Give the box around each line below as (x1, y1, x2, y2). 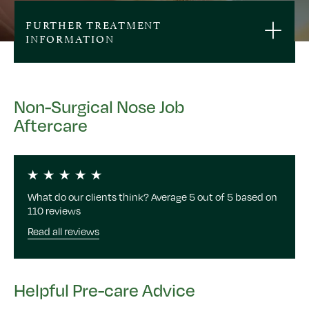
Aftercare (14, 114, 88, 136)
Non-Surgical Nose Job (14, 95, 184, 117)
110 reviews (28, 203, 81, 217)
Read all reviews (28, 224, 99, 237)
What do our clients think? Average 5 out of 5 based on (28, 190, 277, 203)
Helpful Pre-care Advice (14, 279, 195, 301)
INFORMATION (26, 29, 114, 46)
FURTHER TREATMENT (26, 15, 161, 32)
